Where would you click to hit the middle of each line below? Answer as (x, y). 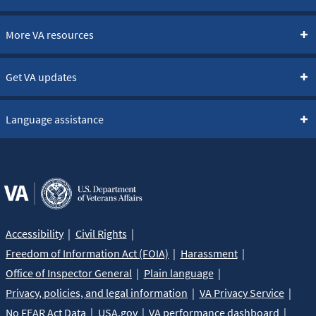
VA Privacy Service (242, 292)
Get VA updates (41, 77)
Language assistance (55, 119)
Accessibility (35, 233)
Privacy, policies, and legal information (97, 292)
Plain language (178, 273)
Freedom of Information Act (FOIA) (87, 253)
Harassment (209, 253)
